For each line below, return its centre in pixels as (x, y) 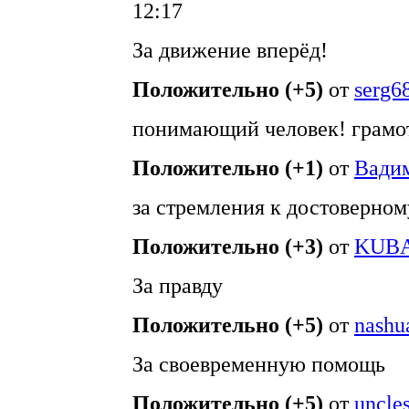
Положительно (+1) (228, 168)
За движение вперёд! (230, 50)
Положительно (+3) (228, 246)
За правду (178, 286)
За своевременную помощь (259, 364)
